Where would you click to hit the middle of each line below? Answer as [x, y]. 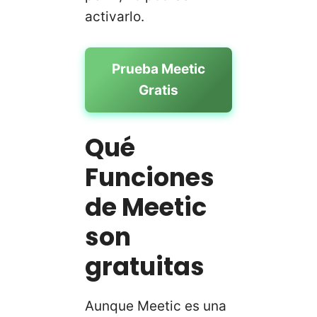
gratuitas [145, 266]
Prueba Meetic [158, 69]
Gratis [158, 91]
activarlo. [115, 16]
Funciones [150, 177]
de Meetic [146, 207]
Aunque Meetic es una [156, 306]
